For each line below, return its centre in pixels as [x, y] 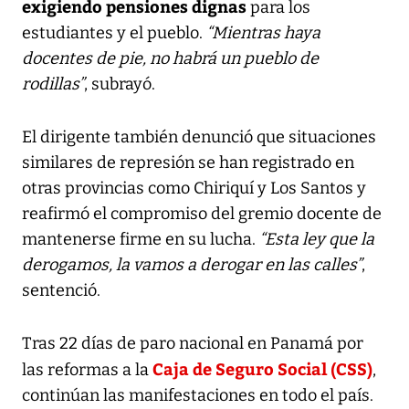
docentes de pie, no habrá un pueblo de [170, 58]
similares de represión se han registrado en [188, 162]
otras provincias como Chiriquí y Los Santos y [194, 188]
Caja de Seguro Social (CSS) [261, 368]
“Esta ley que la [317, 239]
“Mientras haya [263, 32]
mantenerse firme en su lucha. [141, 239]
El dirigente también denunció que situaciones [199, 136]
